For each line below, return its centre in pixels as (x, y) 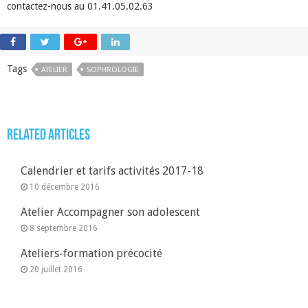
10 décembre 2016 (65, 187)
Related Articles (48, 135)
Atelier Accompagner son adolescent (110, 212)
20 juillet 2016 (56, 269)
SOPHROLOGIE (113, 69)
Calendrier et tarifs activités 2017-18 (112, 170)
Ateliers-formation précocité (91, 253)
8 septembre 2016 (64, 228)
